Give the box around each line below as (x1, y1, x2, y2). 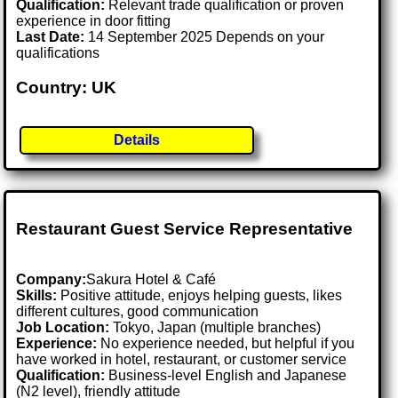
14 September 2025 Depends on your (88, 29, 325, 45)
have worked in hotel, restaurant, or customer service (16, 351, 347, 367)
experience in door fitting (16, 13, 171, 29)
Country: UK (16, 78, 117, 98)
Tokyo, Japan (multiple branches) (113, 319, 322, 335)
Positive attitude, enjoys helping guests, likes (57, 287, 343, 303)
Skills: (16, 287, 58, 303)
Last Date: (16, 29, 89, 45)
